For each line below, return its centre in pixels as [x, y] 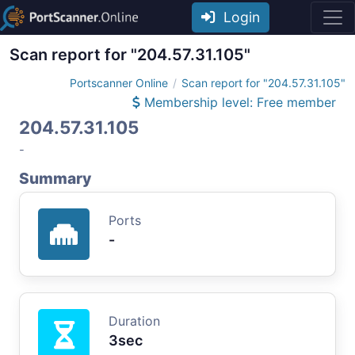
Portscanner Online [119, 82]
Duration [134, 321]
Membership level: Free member [238, 102]
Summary [55, 178]
